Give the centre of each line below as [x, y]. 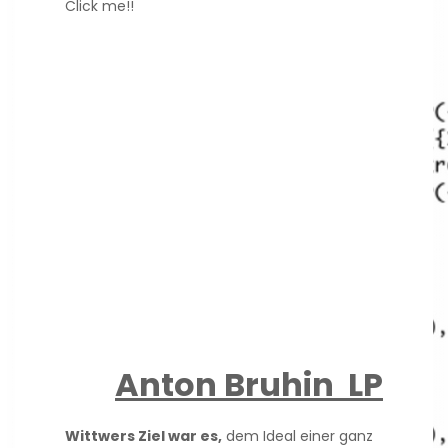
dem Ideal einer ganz [297, 436]
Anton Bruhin [231, 384]
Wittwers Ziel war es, [143, 436]
